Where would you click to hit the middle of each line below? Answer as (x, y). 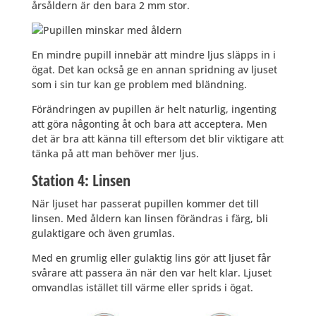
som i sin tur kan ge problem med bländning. (139, 85)
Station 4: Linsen (81, 180)
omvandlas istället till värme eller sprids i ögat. (142, 288)
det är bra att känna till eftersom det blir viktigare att (157, 139)
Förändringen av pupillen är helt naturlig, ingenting (154, 109)
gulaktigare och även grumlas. (103, 233)
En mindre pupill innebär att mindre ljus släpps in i (153, 55)
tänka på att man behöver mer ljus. (115, 154)
